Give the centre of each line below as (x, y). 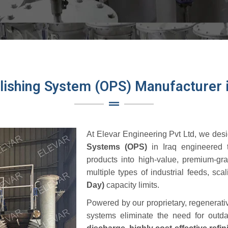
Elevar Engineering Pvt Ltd (145, 134)
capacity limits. (132, 185)
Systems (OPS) (117, 147)
